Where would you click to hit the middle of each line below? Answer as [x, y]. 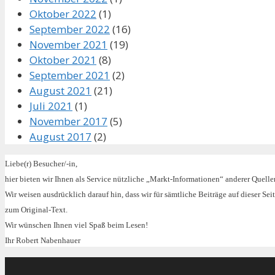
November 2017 [68, 121]
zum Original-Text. [36, 209]
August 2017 [60, 136]
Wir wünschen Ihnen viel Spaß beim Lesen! [76, 225]
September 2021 [70, 75]
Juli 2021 [51, 106]
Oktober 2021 [63, 60]
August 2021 [60, 90]
